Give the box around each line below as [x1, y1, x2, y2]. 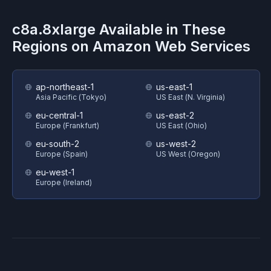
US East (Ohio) [156, 121, 207, 130]
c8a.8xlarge [12, 21, 96, 38]
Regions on [12, 38, 93, 55]
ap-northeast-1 [36, 82, 94, 92]
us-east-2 [156, 110, 194, 120]
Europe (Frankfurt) [36, 121, 99, 130]
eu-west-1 [36, 167, 74, 177]
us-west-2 [156, 139, 196, 149]
